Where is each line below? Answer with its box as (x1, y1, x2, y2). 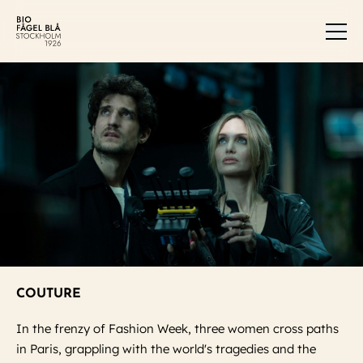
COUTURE (16, 288, 81, 301)
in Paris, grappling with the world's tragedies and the (16, 341, 316, 357)
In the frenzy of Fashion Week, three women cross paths (16, 321, 339, 337)
